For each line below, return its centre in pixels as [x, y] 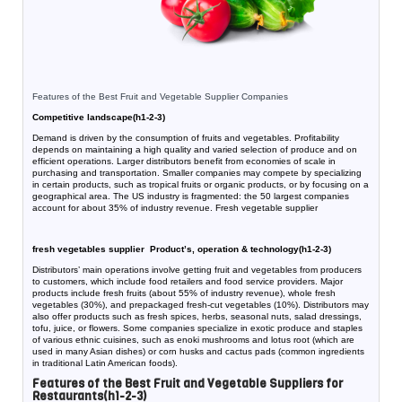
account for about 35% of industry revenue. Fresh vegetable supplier [175, 208]
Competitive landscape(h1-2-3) [99, 118]
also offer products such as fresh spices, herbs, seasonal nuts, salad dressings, [197, 317]
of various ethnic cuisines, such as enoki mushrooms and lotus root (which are [193, 340]
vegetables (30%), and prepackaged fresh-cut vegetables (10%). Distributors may [201, 305]
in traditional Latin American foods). [105, 363]
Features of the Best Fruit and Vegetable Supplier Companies [160, 97]
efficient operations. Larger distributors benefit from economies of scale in [184, 162]
